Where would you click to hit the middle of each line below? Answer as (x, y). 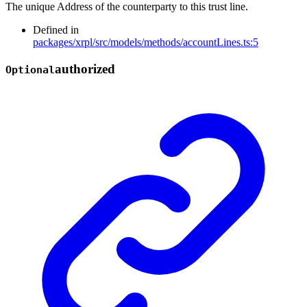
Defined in (56, 30)
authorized (85, 69)
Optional (30, 70)
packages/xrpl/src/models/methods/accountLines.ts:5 (146, 42)
